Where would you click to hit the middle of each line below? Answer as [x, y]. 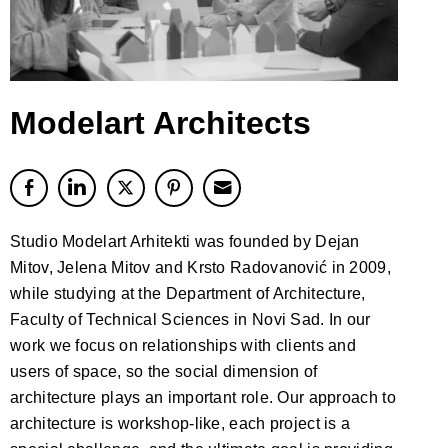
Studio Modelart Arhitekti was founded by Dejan [185, 241]
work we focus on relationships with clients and [183, 345]
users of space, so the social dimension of [164, 371]
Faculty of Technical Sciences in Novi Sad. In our [190, 319]
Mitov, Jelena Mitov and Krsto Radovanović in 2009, [200, 267]
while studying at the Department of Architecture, [188, 293]
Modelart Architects [160, 122]
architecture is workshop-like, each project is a [180, 423]
